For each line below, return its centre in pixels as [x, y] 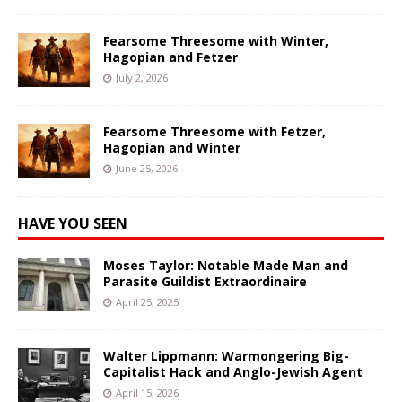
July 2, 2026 [142, 77]
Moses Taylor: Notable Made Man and [226, 265]
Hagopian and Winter [172, 147]
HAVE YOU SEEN [73, 223]
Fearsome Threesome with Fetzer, [214, 131]
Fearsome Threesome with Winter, [216, 40]
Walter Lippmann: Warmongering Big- [226, 355]
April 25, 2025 [147, 301]
